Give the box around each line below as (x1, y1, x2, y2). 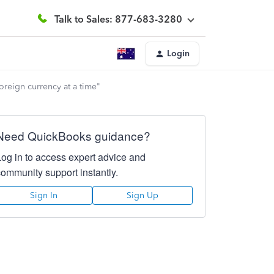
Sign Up (126, 190, 158, 201)
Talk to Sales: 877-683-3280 (54, 13, 182, 25)
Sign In (30, 190, 58, 201)
